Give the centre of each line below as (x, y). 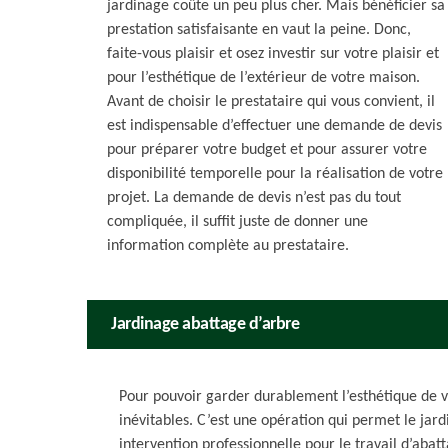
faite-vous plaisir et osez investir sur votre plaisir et (273, 54)
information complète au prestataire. (228, 246)
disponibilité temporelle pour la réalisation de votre (275, 174)
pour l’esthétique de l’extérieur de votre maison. (263, 78)
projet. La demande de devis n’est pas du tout (254, 198)
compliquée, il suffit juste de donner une (237, 222)
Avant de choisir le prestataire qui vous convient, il (271, 102)
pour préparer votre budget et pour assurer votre (267, 150)
